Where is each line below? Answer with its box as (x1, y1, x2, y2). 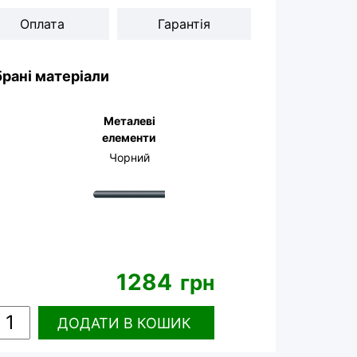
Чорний (108, 151, 150, 164)
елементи (102, 131, 156, 144)
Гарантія (158, 16, 210, 32)
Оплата (20, 16, 65, 32)
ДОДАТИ (57, 314, 120, 331)
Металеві (103, 114, 155, 127)
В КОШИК (123, 314, 191, 331)
